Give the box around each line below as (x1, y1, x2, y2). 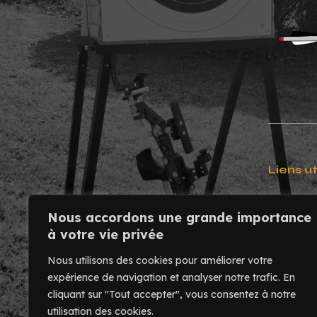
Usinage (268, 220, 312, 232)
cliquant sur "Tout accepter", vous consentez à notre (47, 288, 296, 301)
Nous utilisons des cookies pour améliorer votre (47, 254, 272, 267)
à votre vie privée (47, 226, 163, 243)
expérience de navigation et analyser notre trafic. (47, 271, 280, 284)
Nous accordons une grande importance (47, 209, 311, 226)
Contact (268, 197, 312, 209)
